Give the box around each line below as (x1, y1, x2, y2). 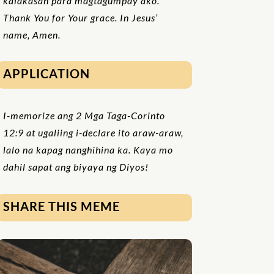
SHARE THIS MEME (2, 198, 120, 213)
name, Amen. (2, 28, 61, 40)
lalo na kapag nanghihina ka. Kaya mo (2, 143, 173, 155)
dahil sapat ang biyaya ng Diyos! (2, 160, 149, 172)
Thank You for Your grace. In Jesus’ (2, 11, 158, 23)
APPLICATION (2, 66, 90, 81)
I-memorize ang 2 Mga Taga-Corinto (2, 109, 165, 121)
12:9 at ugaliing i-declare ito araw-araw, (2, 126, 183, 138)
